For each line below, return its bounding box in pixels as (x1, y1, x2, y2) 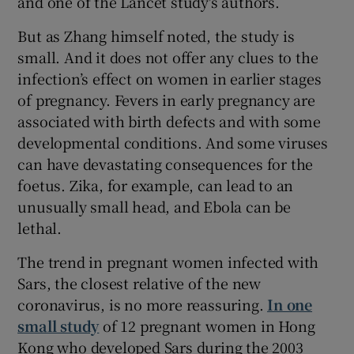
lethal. (17, 217, 62, 238)
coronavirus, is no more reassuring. (17, 293, 268, 314)
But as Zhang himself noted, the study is (17, 24, 295, 46)
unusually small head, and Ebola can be (17, 195, 291, 217)
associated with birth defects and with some (17, 110, 321, 131)
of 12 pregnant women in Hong (99, 314, 315, 336)
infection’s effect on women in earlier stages (17, 67, 322, 88)
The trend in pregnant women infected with (17, 250, 319, 272)
